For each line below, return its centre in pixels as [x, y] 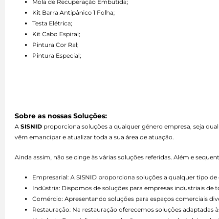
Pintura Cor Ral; [55, 45]
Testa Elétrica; [52, 23]
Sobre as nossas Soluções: [61, 116]
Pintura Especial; [57, 56]
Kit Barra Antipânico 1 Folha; [74, 13]
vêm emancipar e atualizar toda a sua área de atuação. [94, 137]
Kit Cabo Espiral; [56, 34]
